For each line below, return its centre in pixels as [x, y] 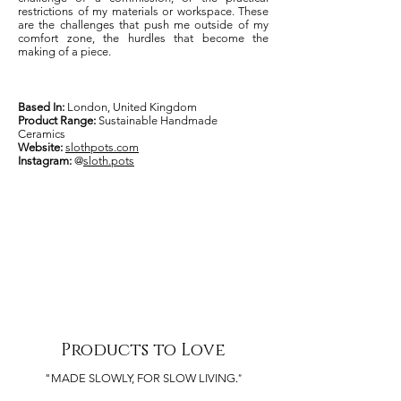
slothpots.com [102, 147]
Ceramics [43, 134]
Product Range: [57, 120]
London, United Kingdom [131, 107]
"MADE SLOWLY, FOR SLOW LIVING [140, 378]
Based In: [41, 107]
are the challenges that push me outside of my [143, 25]
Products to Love [143, 350]
